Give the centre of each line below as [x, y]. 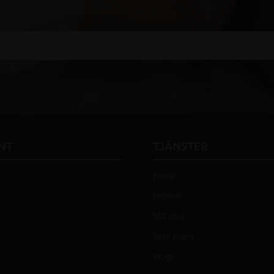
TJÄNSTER [180, 146]
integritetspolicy [34, 68]
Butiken [167, 196]
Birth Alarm [174, 236]
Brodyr [165, 176]
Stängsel [169, 216]
